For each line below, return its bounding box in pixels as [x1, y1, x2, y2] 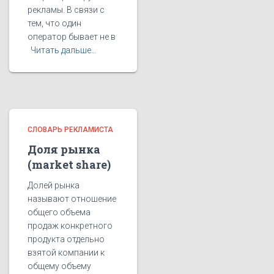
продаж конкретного [28, 221, 113, 231]
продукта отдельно [28, 234, 105, 244]
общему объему [28, 261, 91, 271]
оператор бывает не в [28, 32, 116, 42]
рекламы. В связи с [28, 5, 105, 15]
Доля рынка [28, 142, 100, 157]
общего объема [28, 207, 91, 217]
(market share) [28, 157, 111, 172]
